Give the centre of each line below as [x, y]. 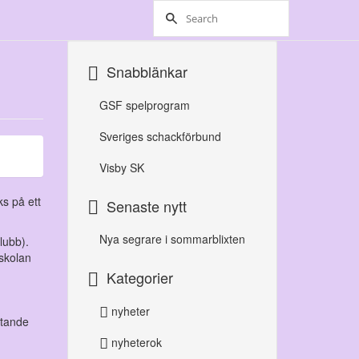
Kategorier [139, 278]
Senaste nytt [146, 206]
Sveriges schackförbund [160, 136]
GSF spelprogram [144, 105]
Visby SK [121, 167]
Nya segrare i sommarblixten [172, 239]
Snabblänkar [147, 71]
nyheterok [135, 343]
